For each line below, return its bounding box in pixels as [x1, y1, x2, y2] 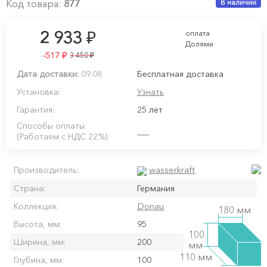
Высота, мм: [14, 218, 61, 229]
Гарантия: [17, 104, 54, 115]
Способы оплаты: [17, 120, 86, 131]
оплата [185, 29, 210, 38]
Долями [185, 39, 214, 48]
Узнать [137, 86, 164, 97]
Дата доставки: [17, 69, 79, 79]
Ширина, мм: [14, 236, 66, 247]
